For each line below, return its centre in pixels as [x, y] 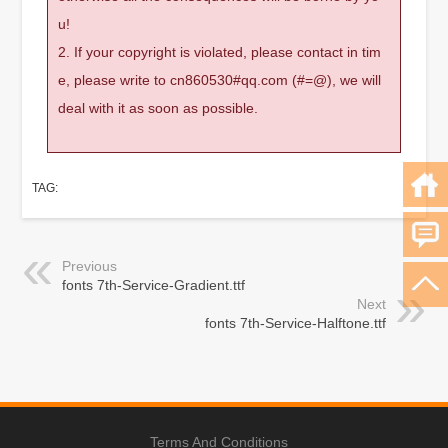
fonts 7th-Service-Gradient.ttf [154, 284]
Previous [90, 265]
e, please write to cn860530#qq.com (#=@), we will [220, 79]
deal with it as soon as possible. [158, 107]
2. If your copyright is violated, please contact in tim [220, 51]
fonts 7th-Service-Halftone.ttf [295, 322]
